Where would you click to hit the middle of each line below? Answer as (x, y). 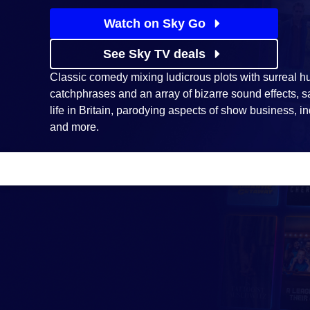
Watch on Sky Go (154, 24)
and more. (74, 127)
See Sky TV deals (154, 54)
